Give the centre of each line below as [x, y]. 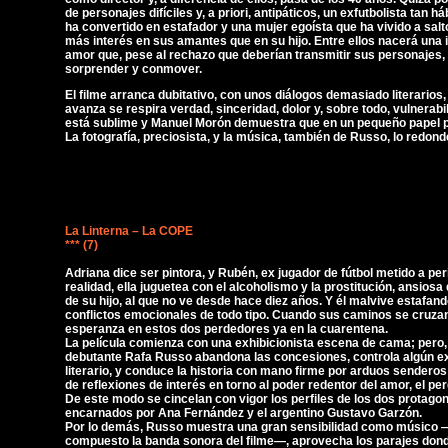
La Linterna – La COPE [129, 231]
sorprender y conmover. [133, 69]
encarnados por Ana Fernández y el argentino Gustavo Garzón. [243, 413]
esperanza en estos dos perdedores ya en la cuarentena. [226, 329]
